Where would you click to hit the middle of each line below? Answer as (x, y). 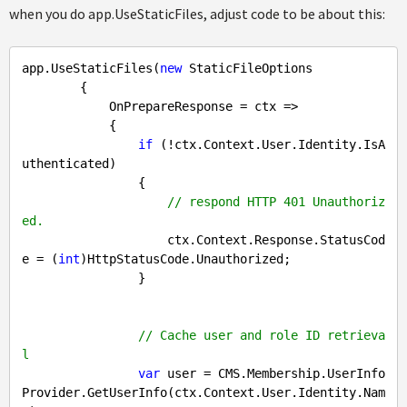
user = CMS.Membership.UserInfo (273, 374)
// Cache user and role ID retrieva (262, 336)
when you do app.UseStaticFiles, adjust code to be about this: (197, 14)
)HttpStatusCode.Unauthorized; (185, 259)
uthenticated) (69, 164)
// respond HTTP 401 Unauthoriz (276, 202)
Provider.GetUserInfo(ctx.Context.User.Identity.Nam (203, 393)
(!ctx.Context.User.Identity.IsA (269, 145)
